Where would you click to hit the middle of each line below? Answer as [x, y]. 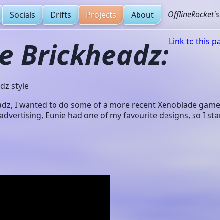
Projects [101, 15]
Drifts [61, 15]
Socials [23, 15]
